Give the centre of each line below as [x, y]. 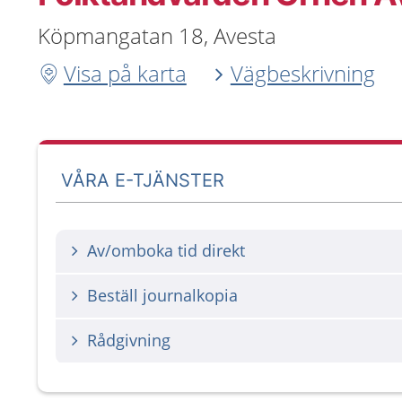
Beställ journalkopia [162, 295]
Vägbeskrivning [302, 73]
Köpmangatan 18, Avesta [157, 35]
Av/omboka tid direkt [166, 250]
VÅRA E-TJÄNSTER [143, 180]
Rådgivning [129, 340]
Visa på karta [125, 73]
